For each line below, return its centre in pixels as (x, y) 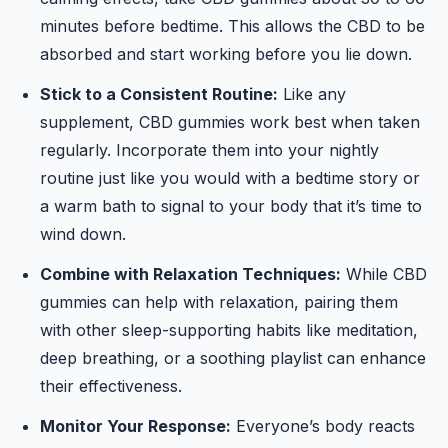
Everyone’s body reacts (323, 426)
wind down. (83, 234)
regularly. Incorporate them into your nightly (209, 150)
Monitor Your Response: (135, 426)
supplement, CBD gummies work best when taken (230, 122)
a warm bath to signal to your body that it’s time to (231, 206)
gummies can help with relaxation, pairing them (219, 302)
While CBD (384, 274)
